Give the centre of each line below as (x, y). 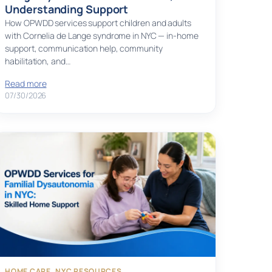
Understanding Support (67, 9)
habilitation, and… (38, 61)
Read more (26, 84)
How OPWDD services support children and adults (98, 23)
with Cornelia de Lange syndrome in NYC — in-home (102, 36)
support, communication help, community (84, 49)
